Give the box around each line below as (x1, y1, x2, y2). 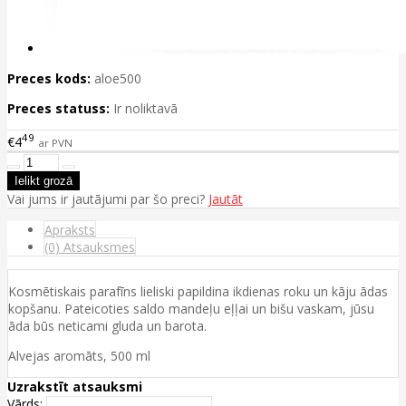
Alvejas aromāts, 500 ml (8, 346, 150, 364)
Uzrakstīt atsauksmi (7, 377, 142, 395)
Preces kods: (7, 70, 91, 88)
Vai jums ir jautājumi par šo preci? (7, 189, 208, 208)
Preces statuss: (7, 100, 110, 118)
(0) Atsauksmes (44, 237, 135, 256)
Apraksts (44, 220, 95, 238)
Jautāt (208, 189, 243, 208)
